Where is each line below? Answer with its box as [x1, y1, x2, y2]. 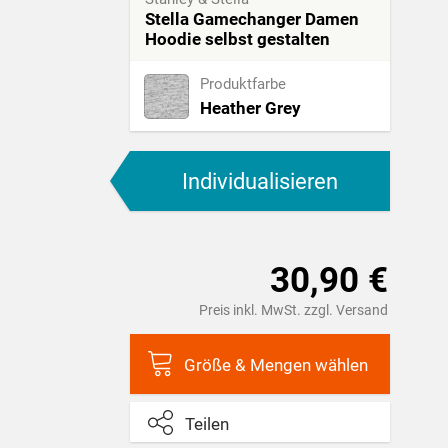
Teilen [185, 414, 229, 435]
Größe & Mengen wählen [184, 355, 368, 376]
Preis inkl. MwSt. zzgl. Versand [199, 301, 388, 318]
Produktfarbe [200, 75, 286, 94]
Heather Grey [200, 98, 301, 119]
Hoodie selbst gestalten [145, 29, 330, 50]
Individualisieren [182, 168, 338, 194]
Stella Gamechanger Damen [145, 9, 359, 30]
